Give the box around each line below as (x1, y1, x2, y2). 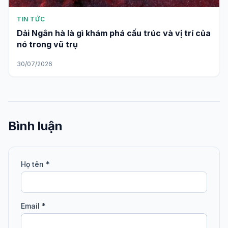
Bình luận (8, 119, 63, 133)
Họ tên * (21, 160, 50, 168)
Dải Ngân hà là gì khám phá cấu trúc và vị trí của (17, 28, 211, 38)
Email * (21, 202, 46, 210)
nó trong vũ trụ (17, 39, 78, 49)
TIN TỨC (17, 15, 45, 23)
